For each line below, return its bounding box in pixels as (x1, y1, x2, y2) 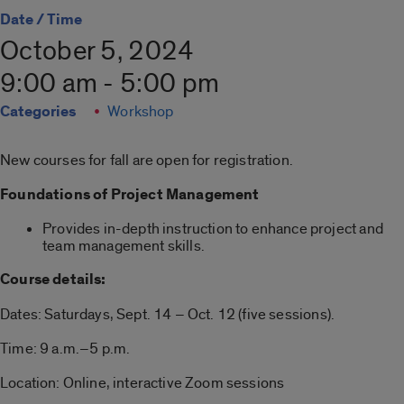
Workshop (107, 102, 174, 122)
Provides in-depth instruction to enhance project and (42, 219, 383, 239)
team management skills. (42, 236, 205, 256)
